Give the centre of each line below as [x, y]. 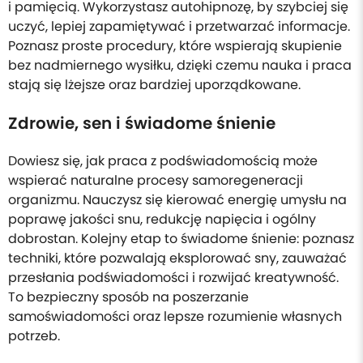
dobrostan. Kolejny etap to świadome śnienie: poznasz [181, 239]
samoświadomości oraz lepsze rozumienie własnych [175, 316]
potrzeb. [34, 336]
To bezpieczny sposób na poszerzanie [128, 297]
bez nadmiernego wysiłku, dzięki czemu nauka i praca [180, 65]
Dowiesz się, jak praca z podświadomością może [163, 161]
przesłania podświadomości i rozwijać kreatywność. [173, 278]
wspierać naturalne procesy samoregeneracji [156, 180]
